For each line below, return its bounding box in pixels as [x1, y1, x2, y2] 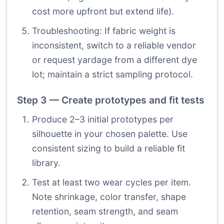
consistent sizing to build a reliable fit [32, 143, 185, 154]
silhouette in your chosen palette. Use [32, 128, 187, 139]
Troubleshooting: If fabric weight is [32, 25, 175, 36]
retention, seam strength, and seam [32, 206, 178, 217]
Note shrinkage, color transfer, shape [32, 191, 186, 202]
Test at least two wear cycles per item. [32, 177, 191, 188]
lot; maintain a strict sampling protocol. [32, 69, 193, 80]
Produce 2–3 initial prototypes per [32, 114, 173, 125]
